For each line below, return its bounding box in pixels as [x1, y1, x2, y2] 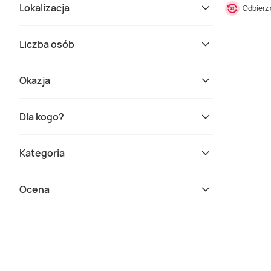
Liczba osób [19, 37, 74, 51]
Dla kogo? [19, 109, 64, 123]
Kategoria [19, 146, 65, 160]
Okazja [19, 73, 50, 87]
